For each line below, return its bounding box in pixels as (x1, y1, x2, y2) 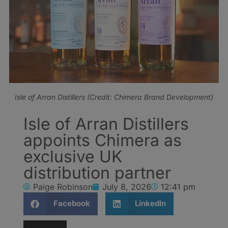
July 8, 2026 (102, 181, 151, 192)
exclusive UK (23, 146, 123, 166)
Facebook (53, 198, 90, 209)
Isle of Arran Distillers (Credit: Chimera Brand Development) (15, 92, 213, 101)
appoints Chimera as (23, 130, 182, 150)
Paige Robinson (33, 181, 93, 192)
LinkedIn (135, 198, 166, 209)
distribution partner (23, 162, 171, 183)
